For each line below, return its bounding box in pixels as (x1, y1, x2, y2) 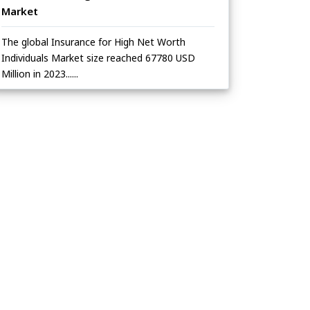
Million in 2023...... (1, 67, 78, 81)
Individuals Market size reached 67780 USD (1, 51, 195, 65)
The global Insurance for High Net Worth (1, 35, 185, 49)
